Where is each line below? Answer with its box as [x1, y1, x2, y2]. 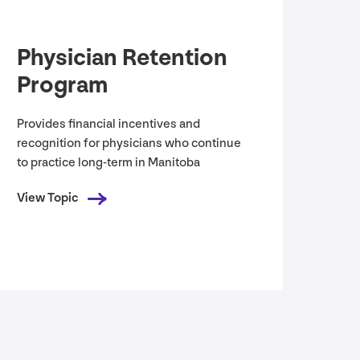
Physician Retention [17, 43, 228, 73]
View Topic [17, 190, 79, 207]
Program [17, 71, 108, 100]
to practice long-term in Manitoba [17, 155, 201, 171]
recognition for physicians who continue [17, 136, 242, 152]
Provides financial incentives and [17, 117, 201, 133]
